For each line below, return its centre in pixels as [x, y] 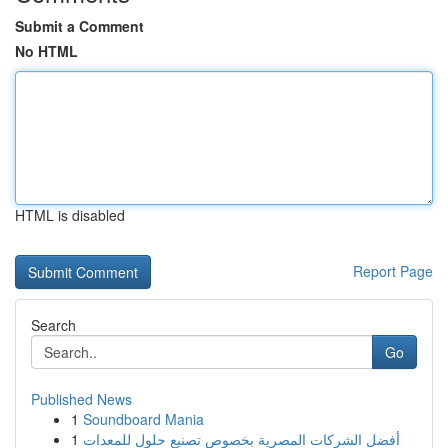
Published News [81, 399]
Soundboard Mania [143, 419]
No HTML [46, 51]
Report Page [393, 271]
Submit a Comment [79, 26]
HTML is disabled [70, 215]
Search [53, 325]
